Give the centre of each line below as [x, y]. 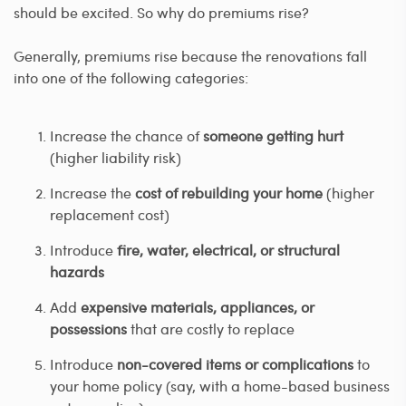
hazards [77, 271]
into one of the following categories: [131, 77]
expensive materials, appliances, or [198, 306]
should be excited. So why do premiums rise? [161, 12]
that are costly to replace [211, 328]
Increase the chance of [126, 135]
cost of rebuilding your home [229, 192]
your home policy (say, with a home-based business [220, 385]
